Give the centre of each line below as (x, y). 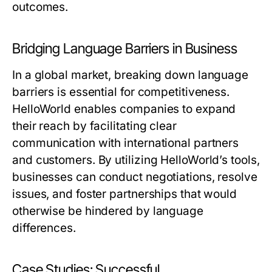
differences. (44, 228)
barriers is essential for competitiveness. (121, 92)
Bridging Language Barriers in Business (125, 49)
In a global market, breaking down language (131, 75)
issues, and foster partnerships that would (125, 194)
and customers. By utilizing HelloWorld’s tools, (136, 160)
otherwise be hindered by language (108, 211)
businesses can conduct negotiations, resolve (135, 177)
